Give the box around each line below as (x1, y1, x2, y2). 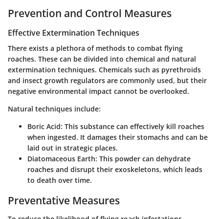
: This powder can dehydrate (95, 153, 191, 163)
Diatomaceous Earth (27, 153, 95, 163)
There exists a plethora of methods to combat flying (8, 43, 183, 53)
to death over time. (27, 175, 92, 185)
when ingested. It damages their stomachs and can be (27, 132, 208, 142)
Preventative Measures (8, 193, 120, 207)
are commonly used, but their (105, 75, 207, 85)
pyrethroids (161, 65, 201, 74)
